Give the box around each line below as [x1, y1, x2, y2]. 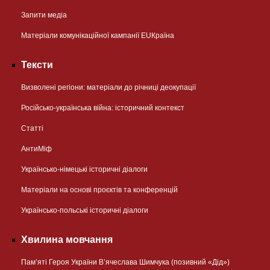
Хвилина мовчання [21, 234, 113, 245]
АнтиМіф [21, 145, 52, 154]
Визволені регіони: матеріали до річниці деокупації [21, 83, 196, 92]
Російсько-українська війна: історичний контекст [21, 104, 184, 113]
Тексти [21, 60, 53, 71]
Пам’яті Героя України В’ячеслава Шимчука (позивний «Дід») [21, 258, 230, 267]
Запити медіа [21, 11, 67, 20]
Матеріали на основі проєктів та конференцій [21, 186, 178, 195]
